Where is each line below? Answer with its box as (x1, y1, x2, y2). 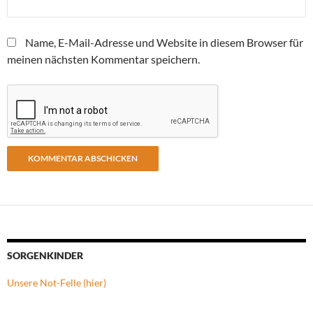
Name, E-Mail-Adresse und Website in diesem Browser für (25, 35, 303, 49)
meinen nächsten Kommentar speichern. (7, 52, 200, 66)
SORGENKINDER (7, 249, 83, 261)
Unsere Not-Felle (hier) (7, 276, 106, 289)
